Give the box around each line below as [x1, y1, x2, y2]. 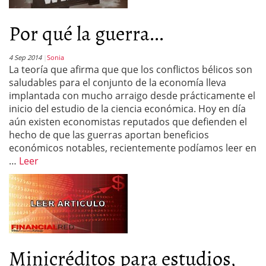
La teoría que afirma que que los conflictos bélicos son [9, 63, 252, 76]
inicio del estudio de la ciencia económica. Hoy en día [9, 102, 246, 115]
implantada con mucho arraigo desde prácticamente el [9, 89, 255, 102]
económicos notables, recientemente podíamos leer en [9, 141, 256, 154]
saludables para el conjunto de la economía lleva [9, 76, 226, 89]
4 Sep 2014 [9, 53, 42, 62]
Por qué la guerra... [9, 17, 164, 47]
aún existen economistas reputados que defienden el [9, 115, 247, 128]
